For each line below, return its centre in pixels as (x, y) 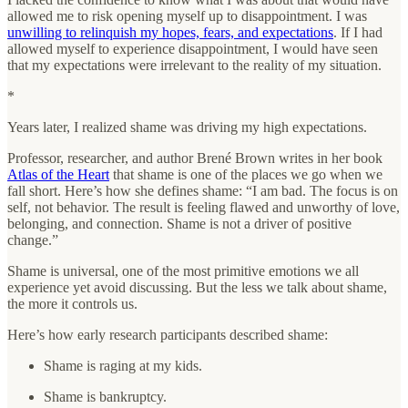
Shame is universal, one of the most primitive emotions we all (183, 270)
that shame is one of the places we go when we (246, 174)
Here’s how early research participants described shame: (168, 334)
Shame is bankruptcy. (105, 396)
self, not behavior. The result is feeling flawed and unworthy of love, (204, 207)
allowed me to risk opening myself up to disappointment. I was (187, 15)
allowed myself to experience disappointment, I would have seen (193, 48)
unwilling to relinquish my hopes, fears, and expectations (170, 32)
